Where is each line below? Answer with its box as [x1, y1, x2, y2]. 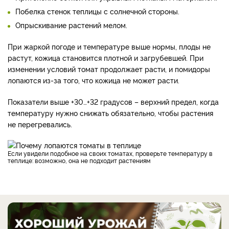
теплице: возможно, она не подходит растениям [8, 156, 152, 165]
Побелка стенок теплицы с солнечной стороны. [15, 6, 179, 16]
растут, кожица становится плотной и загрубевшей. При [8, 53, 203, 63]
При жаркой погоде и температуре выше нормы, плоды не [8, 41, 211, 52]
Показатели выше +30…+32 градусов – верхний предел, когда [8, 97, 219, 107]
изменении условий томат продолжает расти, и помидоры [8, 64, 210, 74]
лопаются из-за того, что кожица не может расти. [8, 75, 179, 85]
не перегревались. [8, 119, 72, 129]
